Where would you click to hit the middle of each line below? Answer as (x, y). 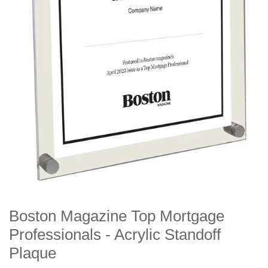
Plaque (33, 253)
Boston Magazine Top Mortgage (117, 216)
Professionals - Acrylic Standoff (115, 235)
